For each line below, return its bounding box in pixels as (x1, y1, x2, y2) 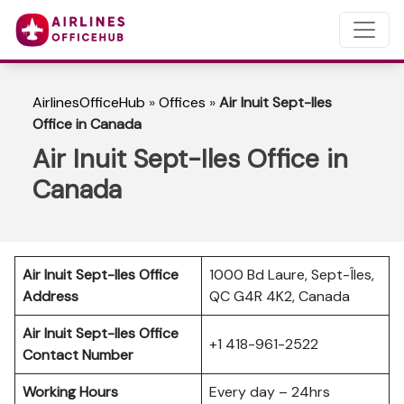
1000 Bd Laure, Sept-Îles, (209, 265, 374, 284)
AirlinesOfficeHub (32, 93, 145, 112)
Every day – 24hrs (209, 382, 330, 401)
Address (23, 287, 78, 306)
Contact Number (23, 345, 141, 364)
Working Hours (23, 382, 118, 401)
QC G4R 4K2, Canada (209, 287, 350, 306)
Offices (159, 93, 206, 112)
